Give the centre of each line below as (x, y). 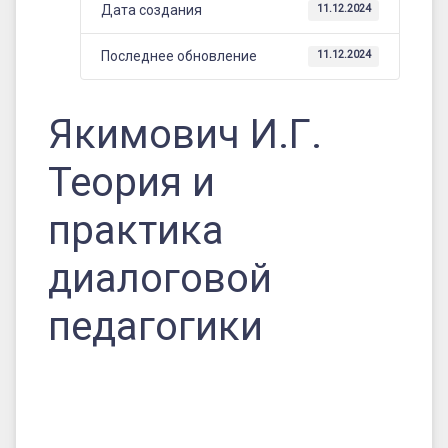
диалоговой (160, 278)
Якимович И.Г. (185, 134)
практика (136, 230)
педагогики (155, 326)
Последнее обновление (179, 55)
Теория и (131, 182)
